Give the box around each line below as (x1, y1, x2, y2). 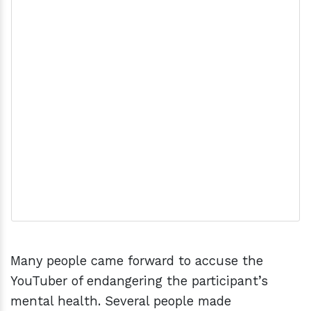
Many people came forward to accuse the (10, 253, 263, 269)
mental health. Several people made (10, 294, 231, 309)
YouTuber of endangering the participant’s (10, 274, 268, 289)
